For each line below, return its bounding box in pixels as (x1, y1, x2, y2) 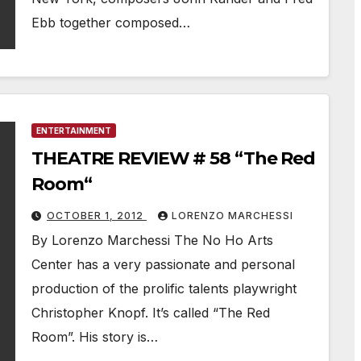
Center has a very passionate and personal (31, 256, 295, 272)
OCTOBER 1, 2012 (47, 210, 147, 222)
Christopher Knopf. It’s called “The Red (31, 305, 270, 321)
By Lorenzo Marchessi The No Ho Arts (31, 232, 273, 248)
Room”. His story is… (31, 329, 158, 345)
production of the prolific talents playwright (31, 280, 297, 297)
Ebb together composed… (31, 15, 190, 31)
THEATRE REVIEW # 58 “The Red (31, 147, 316, 169)
